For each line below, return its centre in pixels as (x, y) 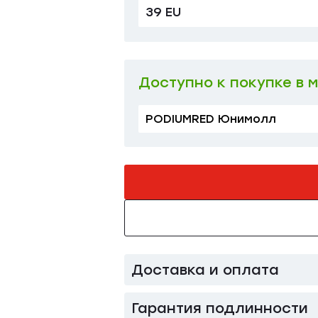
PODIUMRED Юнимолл (211, 119)
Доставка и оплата (205, 270)
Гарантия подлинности (220, 308)
